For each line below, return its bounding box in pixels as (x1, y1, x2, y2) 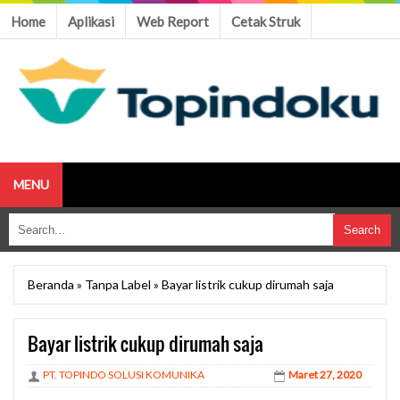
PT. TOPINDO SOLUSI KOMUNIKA (43, 367, 204, 381)
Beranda (28, 276, 74, 292)
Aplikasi (68, 13, 114, 29)
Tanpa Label (85, 276, 151, 292)
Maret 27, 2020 (288, 367, 362, 381)
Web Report (137, 13, 209, 29)
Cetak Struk (231, 13, 300, 29)
